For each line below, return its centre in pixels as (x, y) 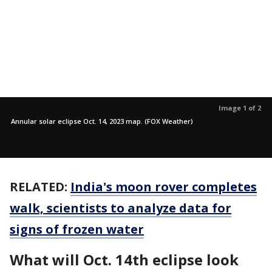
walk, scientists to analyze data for (121, 208)
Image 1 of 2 (240, 108)
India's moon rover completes (164, 187)
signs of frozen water (77, 229)
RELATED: (40, 187)
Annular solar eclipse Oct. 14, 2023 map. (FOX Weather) (102, 121)
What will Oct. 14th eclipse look (124, 260)
